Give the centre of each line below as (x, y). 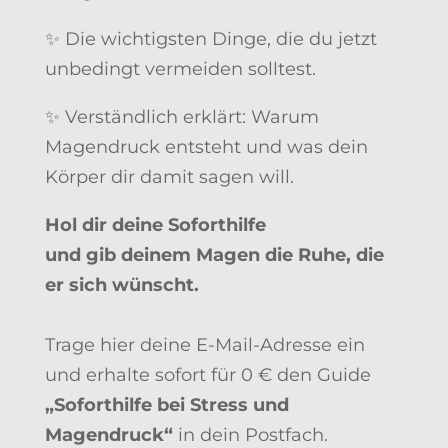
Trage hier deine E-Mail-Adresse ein (204, 345)
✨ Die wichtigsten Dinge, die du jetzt (210, 39)
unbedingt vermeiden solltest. (180, 69)
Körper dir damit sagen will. (169, 177)
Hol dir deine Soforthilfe (155, 225)
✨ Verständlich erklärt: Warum (181, 117)
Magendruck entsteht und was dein (206, 147)
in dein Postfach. (250, 435)
